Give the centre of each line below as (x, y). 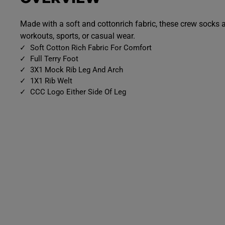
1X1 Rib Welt (51, 81)
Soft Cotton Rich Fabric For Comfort (91, 48)
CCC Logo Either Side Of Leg (78, 92)
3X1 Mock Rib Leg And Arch (77, 70)
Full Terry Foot (54, 59)
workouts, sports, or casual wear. (78, 36)
